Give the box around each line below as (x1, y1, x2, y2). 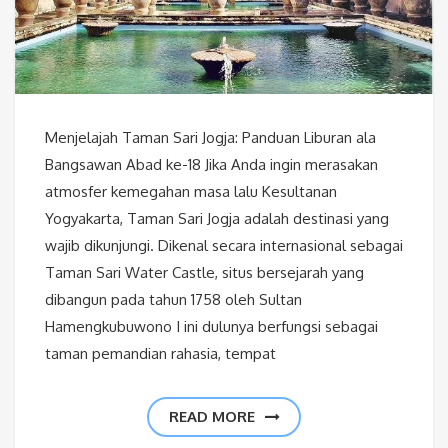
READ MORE (168, 407, 255, 427)
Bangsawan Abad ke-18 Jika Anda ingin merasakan (45, 155, 378, 175)
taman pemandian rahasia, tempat (45, 344, 276, 364)
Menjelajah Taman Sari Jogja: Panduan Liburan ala (45, 128, 376, 148)
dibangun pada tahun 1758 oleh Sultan (45, 290, 302, 310)
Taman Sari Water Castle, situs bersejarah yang (45, 263, 364, 283)
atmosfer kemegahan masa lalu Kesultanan (45, 182, 337, 202)
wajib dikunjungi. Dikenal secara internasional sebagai (45, 236, 403, 256)
